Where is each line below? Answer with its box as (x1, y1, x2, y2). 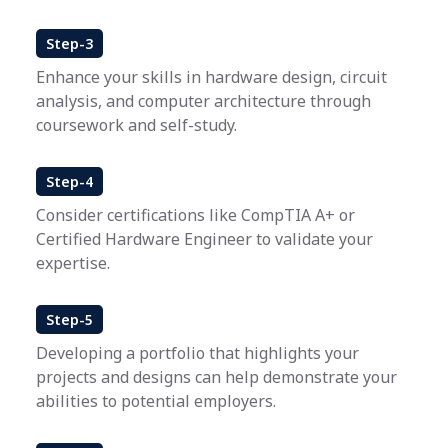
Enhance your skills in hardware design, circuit (36, 66, 387, 88)
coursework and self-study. (36, 114, 237, 136)
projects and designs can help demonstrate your (36, 366, 397, 388)
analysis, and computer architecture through (36, 90, 371, 112)
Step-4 (46, 172, 93, 191)
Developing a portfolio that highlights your (36, 342, 359, 364)
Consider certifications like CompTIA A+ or (36, 204, 355, 226)
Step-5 (46, 310, 93, 329)
